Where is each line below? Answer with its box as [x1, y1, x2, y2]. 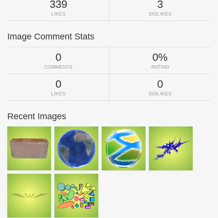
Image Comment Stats [7, 32, 94, 42]
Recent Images [7, 111, 66, 122]
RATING [151, 64, 169, 70]
